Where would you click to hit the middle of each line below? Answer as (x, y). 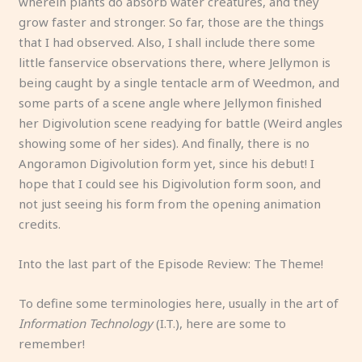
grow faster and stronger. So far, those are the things (172, 21)
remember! (52, 343)
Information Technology (86, 323)
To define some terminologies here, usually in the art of (179, 303)
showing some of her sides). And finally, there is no (164, 143)
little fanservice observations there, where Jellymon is (175, 62)
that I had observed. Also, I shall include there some (167, 42)
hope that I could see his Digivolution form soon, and (170, 183)
